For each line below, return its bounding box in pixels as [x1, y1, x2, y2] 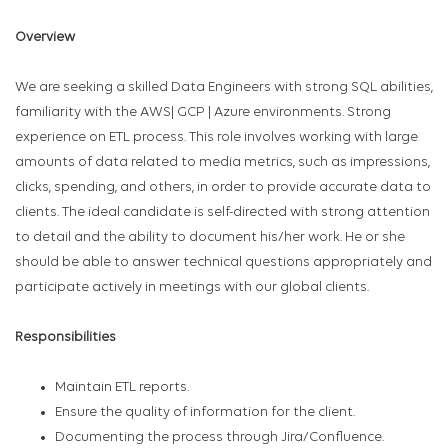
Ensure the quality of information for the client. [55, 405, 355, 421]
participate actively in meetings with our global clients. [15, 280, 369, 296]
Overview [15, 30, 75, 46]
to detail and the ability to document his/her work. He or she [15, 230, 405, 246]
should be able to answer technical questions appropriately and [15, 255, 432, 271]
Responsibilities [15, 330, 116, 346]
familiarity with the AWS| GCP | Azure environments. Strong [15, 105, 391, 121]
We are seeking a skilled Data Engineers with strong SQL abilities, [15, 80, 433, 96]
